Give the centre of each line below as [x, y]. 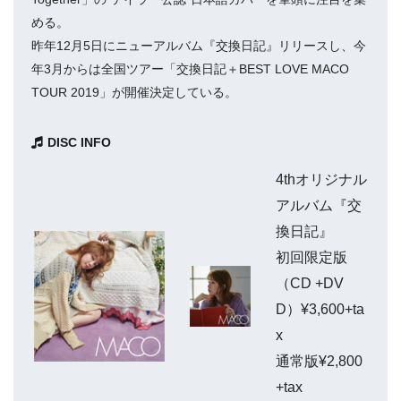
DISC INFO [79, 143]
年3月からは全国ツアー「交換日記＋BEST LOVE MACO [190, 69]
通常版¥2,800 [319, 362]
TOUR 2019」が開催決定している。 [134, 93]
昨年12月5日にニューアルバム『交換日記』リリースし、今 [199, 46]
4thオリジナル [321, 180]
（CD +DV [310, 284]
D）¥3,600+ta [320, 310]
